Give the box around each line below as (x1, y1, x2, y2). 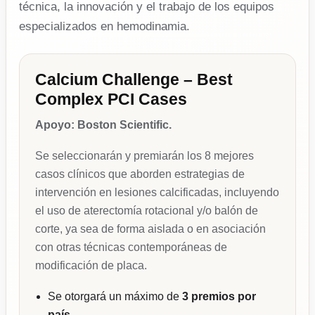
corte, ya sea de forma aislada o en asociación (35, 223, 266, 236)
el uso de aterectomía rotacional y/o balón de (35, 205, 258, 217)
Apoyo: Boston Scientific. (35, 119, 172, 131)
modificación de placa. (35, 259, 147, 272)
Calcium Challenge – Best (35, 70, 233, 89)
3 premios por (182, 290, 256, 303)
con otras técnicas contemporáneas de (35, 241, 227, 254)
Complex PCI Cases (35, 90, 187, 109)
